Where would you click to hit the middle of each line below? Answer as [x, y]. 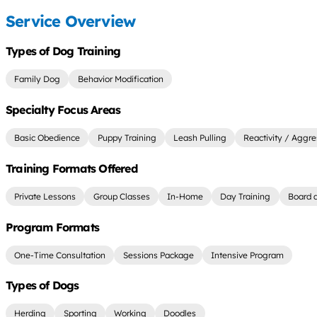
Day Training [246, 196]
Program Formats [52, 227]
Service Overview [71, 21]
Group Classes [121, 196]
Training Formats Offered [71, 168]
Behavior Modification [120, 79]
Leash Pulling [200, 137]
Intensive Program [247, 255]
